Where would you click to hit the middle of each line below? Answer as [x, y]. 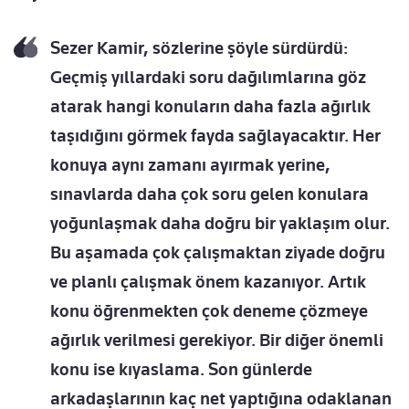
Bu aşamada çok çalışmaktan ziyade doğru [218, 253]
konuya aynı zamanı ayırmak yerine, [190, 165]
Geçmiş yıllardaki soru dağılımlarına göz [208, 78]
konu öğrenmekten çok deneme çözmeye [209, 311]
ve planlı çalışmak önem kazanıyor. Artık [208, 282]
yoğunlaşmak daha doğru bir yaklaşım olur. [220, 224]
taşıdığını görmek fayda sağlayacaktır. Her [215, 136]
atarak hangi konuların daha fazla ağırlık [210, 107]
